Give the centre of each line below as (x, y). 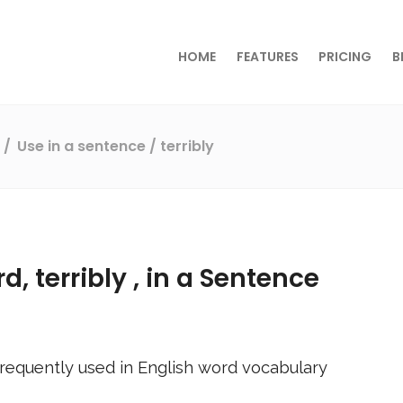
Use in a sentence (82, 146)
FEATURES (267, 57)
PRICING (345, 57)
